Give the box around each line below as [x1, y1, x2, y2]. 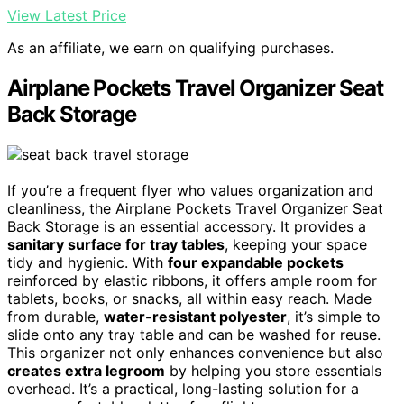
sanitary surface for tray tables [7, 235, 225, 254]
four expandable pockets [168, 253, 344, 272]
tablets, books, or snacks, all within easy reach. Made [7, 289, 372, 308]
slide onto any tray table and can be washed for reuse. [7, 326, 381, 344]
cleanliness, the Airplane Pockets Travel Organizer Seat [7, 199, 383, 218]
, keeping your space [225, 235, 367, 254]
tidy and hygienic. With [7, 253, 168, 272]
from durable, [7, 308, 104, 326]
